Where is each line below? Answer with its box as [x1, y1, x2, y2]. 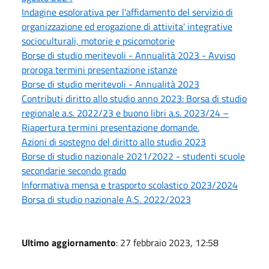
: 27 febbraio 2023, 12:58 [116, 235, 219, 250]
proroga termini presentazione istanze [22, 62, 177, 77]
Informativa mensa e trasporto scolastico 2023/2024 [22, 177, 238, 192]
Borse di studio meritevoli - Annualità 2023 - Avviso [22, 47, 235, 62]
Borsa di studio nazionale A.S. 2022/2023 [22, 192, 191, 207]
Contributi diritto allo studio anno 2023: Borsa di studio [22, 91, 247, 106]
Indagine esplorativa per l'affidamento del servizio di [22, 4, 233, 19]
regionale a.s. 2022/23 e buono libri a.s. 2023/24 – [22, 105, 229, 120]
